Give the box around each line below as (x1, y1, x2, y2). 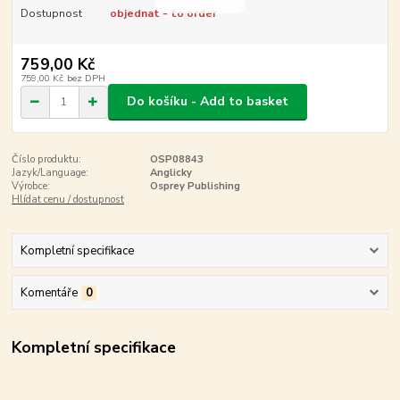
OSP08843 (149, 152, 204, 166)
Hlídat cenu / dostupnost (12, 192, 125, 206)
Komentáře (20, 285, 78, 302)
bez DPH (66, 71, 105, 85)
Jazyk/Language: (12, 165, 89, 179)
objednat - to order (109, 6, 217, 21)
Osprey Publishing (149, 179, 240, 193)
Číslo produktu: (12, 152, 82, 166)
